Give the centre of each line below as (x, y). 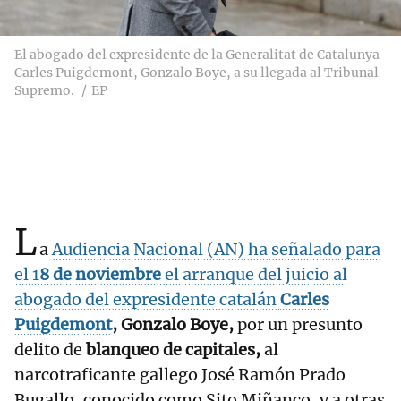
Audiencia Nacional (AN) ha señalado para (216, 250)
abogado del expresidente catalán (145, 300)
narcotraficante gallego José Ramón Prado (180, 375)
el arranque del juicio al (256, 275)
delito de (50, 350)
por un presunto (300, 325)
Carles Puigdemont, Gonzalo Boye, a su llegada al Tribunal (196, 73)
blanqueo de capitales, (173, 350)
